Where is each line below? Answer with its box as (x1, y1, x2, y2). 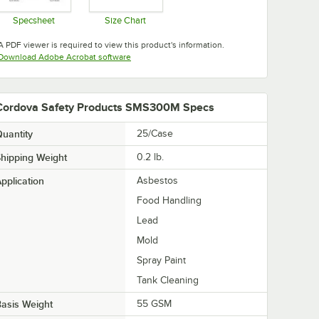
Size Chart (105, 15, 146, 26)
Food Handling (137, 195, 202, 206)
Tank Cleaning (137, 275, 199, 286)
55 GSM (137, 298, 172, 310)
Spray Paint (137, 255, 186, 266)
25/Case (137, 128, 173, 140)
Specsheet (13, 15, 56, 26)
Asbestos (137, 175, 178, 187)
